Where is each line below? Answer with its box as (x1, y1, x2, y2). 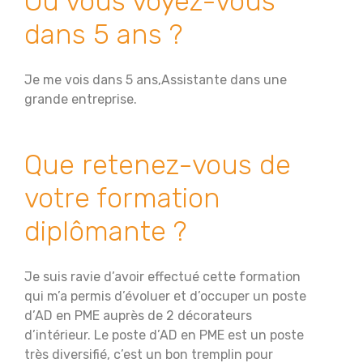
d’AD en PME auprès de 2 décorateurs (24, 308, 252, 323)
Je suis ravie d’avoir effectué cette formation (24, 269, 301, 284)
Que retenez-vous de (24, 148, 291, 181)
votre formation (24, 181, 220, 215)
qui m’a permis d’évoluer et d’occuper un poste (24, 288, 306, 304)
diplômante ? (24, 215, 187, 248)
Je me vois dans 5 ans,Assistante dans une (24, 72, 287, 88)
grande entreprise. (24, 92, 137, 107)
